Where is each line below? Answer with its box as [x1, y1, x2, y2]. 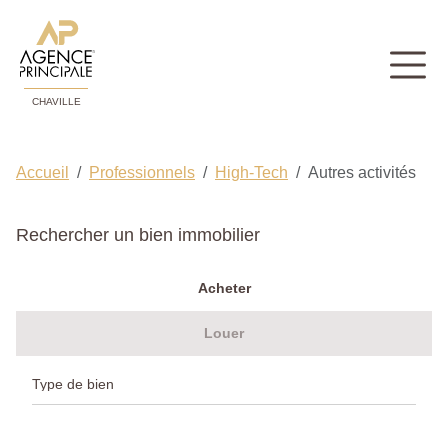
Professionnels [89, 164, 195, 182]
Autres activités [308, 164, 416, 182]
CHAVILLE [31, 96, 81, 108]
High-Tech [215, 164, 288, 182]
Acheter [197, 280, 251, 297]
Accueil [16, 164, 69, 182]
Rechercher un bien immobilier [16, 225, 260, 246]
